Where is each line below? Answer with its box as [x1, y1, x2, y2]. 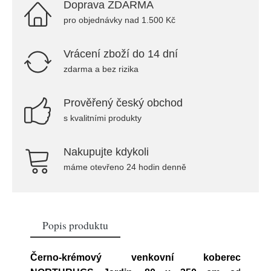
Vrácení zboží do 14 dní [64, 48, 178, 60]
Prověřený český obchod [64, 97, 183, 109]
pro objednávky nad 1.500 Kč [64, 15, 175, 25]
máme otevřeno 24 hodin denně [64, 162, 186, 172]
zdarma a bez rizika [64, 64, 139, 74]
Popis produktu [42, 218, 108, 232]
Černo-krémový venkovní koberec [30, 252, 241, 263]
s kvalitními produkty [64, 113, 142, 123]
